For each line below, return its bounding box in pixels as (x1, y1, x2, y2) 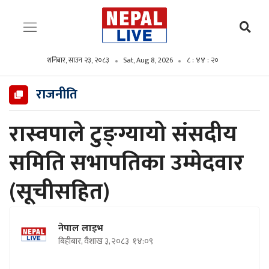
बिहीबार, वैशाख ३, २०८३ (58, 234, 131, 248)
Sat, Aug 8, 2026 (122, 54, 173, 66)
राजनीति (36, 83, 77, 106)
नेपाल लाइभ (58, 220, 103, 237)
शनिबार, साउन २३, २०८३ (46, 54, 109, 66)
